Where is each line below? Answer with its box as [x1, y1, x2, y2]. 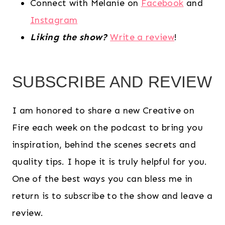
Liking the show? [30, 32, 107, 43]
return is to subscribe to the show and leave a [12, 190, 213, 202]
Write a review [110, 32, 175, 43]
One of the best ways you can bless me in [12, 173, 193, 185]
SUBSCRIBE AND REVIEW [12, 73, 212, 91]
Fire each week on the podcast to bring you [12, 122, 203, 134]
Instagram [30, 15, 78, 26]
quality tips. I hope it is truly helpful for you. [12, 156, 207, 168]
